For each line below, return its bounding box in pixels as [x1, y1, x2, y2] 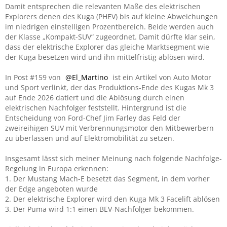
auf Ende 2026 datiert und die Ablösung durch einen [5, 93, 184, 102]
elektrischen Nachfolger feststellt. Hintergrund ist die [5, 103, 186, 112]
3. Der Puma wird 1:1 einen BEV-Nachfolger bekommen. [5, 204, 194, 214]
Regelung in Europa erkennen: [5, 164, 108, 173]
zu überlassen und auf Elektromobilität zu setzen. [5, 133, 174, 143]
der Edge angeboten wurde [5, 184, 98, 194]
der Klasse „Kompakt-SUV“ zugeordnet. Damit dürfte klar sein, [5, 32, 215, 42]
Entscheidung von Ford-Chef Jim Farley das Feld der [5, 113, 180, 123]
